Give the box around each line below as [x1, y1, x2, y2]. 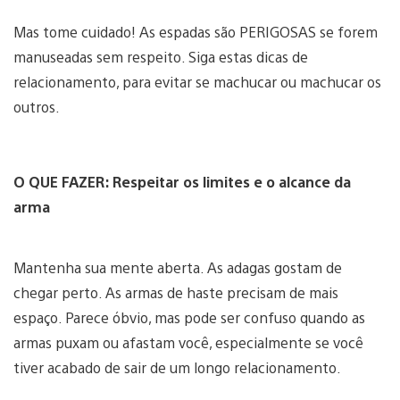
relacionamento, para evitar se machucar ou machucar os [13, 71, 381, 91]
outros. [13, 96, 60, 116]
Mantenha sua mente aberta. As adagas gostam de [13, 257, 342, 277]
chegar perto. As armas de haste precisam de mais [13, 282, 338, 302]
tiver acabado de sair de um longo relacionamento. [13, 357, 341, 377]
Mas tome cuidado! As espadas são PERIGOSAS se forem [13, 21, 378, 41]
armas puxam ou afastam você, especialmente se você [13, 332, 363, 352]
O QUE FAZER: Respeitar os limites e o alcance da [13, 171, 351, 191]
